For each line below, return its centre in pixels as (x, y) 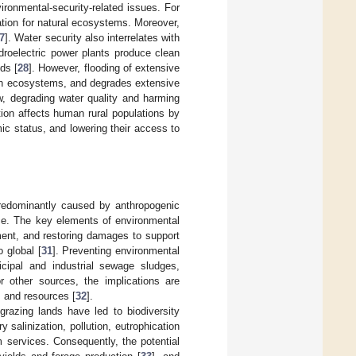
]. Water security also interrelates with (93, 37)
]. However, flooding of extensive (104, 68)
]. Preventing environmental (116, 250)
